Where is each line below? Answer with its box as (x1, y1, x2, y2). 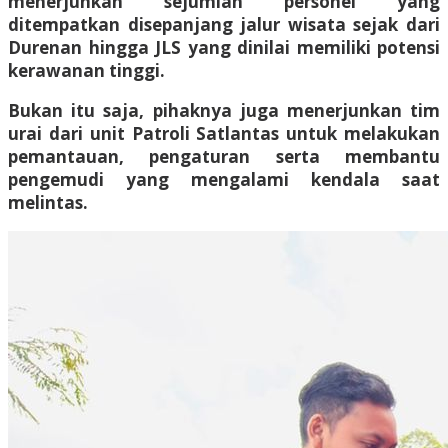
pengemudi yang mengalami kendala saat (8, 167, 440, 191)
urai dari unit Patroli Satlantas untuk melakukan (8, 121, 440, 145)
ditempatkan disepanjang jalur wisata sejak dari (8, 12, 440, 36)
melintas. (8, 190, 88, 214)
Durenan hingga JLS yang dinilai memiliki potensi (8, 35, 440, 59)
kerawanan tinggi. (8, 58, 165, 82)
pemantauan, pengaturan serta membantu (8, 144, 440, 168)
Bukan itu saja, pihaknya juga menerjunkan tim (8, 98, 440, 122)
